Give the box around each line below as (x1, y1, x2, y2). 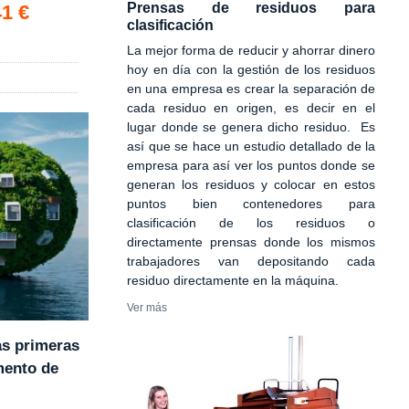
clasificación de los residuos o (127, 215, 375, 230)
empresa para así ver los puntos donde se (127, 158, 375, 173)
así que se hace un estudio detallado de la (127, 139, 375, 153)
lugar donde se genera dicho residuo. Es (127, 120, 375, 134)
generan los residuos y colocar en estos (127, 177, 375, 192)
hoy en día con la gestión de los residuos (127, 62, 375, 77)
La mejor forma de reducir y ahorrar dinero (127, 43, 375, 58)
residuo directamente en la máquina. (127, 273, 339, 288)
